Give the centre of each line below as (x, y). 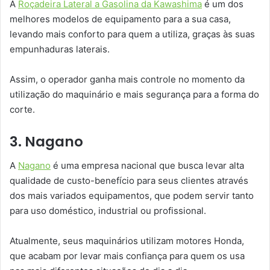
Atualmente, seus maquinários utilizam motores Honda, (127, 241)
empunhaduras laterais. (60, 49)
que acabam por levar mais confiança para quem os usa (127, 256)
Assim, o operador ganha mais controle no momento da (127, 79)
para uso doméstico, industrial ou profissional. (108, 211)
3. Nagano (46, 141)
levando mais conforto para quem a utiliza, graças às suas (132, 34)
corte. (22, 109)
